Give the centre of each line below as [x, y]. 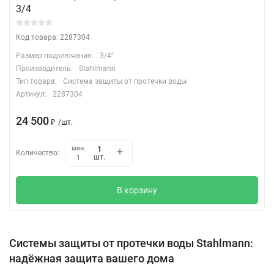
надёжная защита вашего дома [92, 258]
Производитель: [44, 68]
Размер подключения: [55, 55]
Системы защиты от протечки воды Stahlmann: [131, 243]
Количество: [38, 153]
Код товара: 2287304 [53, 37]
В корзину [137, 190]
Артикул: [31, 94]
